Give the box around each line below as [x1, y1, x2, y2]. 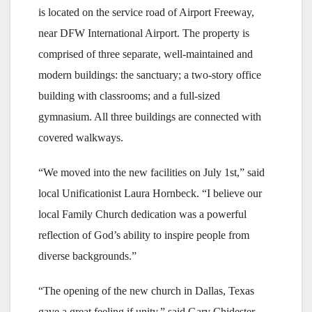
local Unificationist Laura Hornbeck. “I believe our [38, 187, 262, 199]
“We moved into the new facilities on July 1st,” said [38, 166, 265, 178]
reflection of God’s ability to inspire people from [38, 229, 249, 241]
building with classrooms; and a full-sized [38, 90, 220, 102]
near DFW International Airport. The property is [38, 27, 249, 39]
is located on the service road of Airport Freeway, [38, 6, 254, 18]
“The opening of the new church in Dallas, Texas [38, 285, 254, 297]
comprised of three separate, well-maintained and [38, 48, 253, 60]
